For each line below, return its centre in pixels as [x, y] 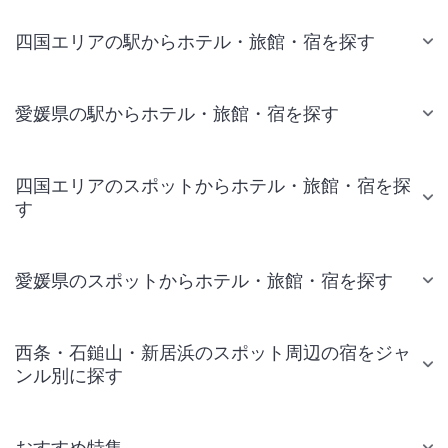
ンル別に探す [69, 375]
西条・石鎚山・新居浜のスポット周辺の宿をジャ [213, 352]
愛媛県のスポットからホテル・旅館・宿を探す [204, 280]
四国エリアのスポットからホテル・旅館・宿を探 [213, 185]
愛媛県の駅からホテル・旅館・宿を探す [177, 113]
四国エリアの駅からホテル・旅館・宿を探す [195, 41]
